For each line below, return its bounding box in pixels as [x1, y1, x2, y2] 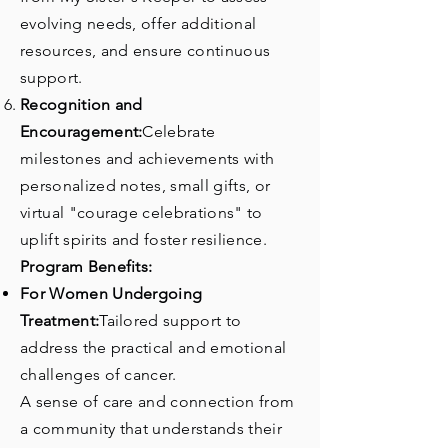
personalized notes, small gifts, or [20, 175, 271, 195]
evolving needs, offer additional [20, 13, 257, 33]
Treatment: [20, 310, 100, 330]
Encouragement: [20, 121, 143, 141]
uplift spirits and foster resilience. [20, 229, 267, 249]
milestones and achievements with [20, 148, 275, 168]
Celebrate [142, 121, 216, 141]
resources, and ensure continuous [20, 40, 271, 60]
